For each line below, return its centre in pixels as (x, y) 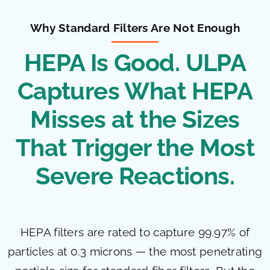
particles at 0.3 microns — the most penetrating (135, 252)
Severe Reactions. (135, 176)
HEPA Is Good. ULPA (135, 62)
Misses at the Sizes (135, 119)
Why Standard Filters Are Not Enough (135, 27)
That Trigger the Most (135, 147)
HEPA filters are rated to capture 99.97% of (135, 232)
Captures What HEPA (135, 91)
